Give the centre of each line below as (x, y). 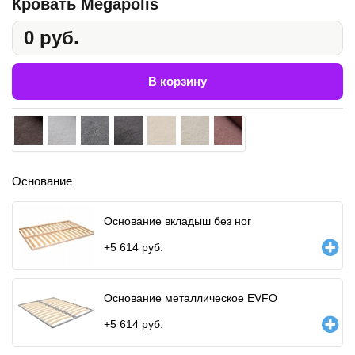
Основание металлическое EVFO (191, 298)
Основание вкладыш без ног (177, 221)
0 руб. (52, 37)
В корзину (177, 81)
